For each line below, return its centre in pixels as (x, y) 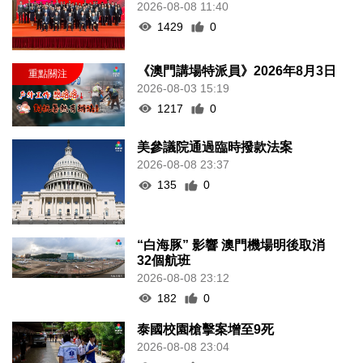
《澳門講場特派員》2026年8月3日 (237, 70)
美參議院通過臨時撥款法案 (215, 147)
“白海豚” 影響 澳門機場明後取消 (231, 245)
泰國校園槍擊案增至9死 (206, 329)
